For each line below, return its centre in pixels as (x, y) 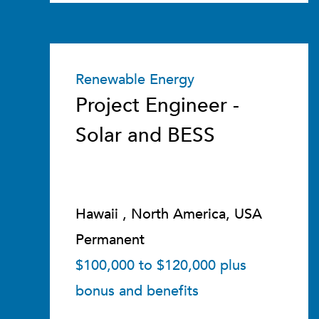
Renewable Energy (135, 79)
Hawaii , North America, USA (169, 214)
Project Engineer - (157, 105)
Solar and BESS (145, 135)
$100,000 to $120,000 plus (161, 265)
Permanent (110, 240)
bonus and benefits (137, 291)
